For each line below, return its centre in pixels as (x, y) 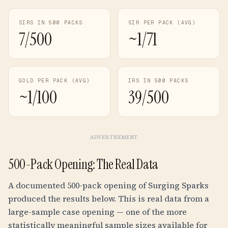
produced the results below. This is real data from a (109, 198)
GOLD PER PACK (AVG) (55, 81)
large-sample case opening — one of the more (97, 212)
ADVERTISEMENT (114, 137)
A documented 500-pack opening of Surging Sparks (108, 185)
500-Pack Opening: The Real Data (83, 164)
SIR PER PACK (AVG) (162, 23)
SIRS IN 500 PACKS (51, 23)
